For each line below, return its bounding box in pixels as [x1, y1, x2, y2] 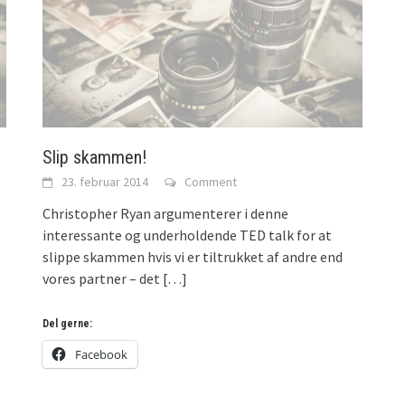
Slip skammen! [42, 146, 147, 169]
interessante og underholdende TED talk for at [42, 226, 333, 245]
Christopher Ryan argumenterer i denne [42, 204, 289, 223]
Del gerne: [42, 317, 93, 331]
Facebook [75, 346, 128, 363]
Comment [184, 174, 238, 191]
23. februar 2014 [61, 174, 149, 191]
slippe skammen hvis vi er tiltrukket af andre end [42, 248, 344, 267]
